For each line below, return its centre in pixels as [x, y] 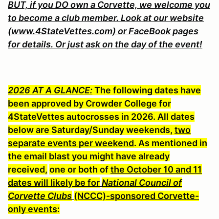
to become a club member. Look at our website [106, 18]
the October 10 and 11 [156, 169]
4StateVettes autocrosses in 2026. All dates [101, 116]
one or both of [80, 169]
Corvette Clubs [40, 196]
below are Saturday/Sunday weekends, [91, 130]
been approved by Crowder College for [89, 103]
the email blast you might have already [89, 156]
